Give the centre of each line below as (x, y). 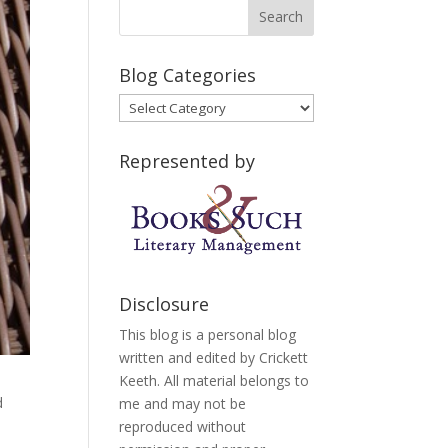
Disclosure (164, 304)
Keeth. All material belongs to (214, 381)
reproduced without (183, 427)
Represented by (187, 161)
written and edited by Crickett (214, 358)
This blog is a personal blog (208, 335)
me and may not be (183, 404)
